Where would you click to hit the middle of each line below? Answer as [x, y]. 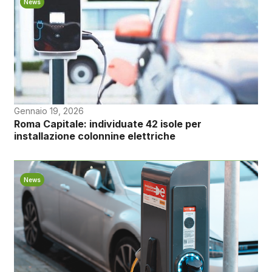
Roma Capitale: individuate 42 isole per [107, 124]
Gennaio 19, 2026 [49, 111]
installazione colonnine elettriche [94, 136]
